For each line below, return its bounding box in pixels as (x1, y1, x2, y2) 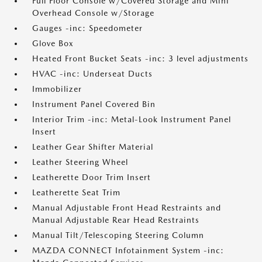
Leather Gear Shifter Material (32, 142, 153, 151)
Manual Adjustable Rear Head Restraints (32, 215, 199, 225)
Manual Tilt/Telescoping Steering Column (32, 230, 204, 240)
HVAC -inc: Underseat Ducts (32, 69, 153, 78)
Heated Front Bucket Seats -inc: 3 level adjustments (32, 54, 249, 63)
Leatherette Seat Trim (32, 188, 120, 197)
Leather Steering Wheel (32, 157, 128, 167)
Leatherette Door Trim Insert (32, 173, 151, 182)
